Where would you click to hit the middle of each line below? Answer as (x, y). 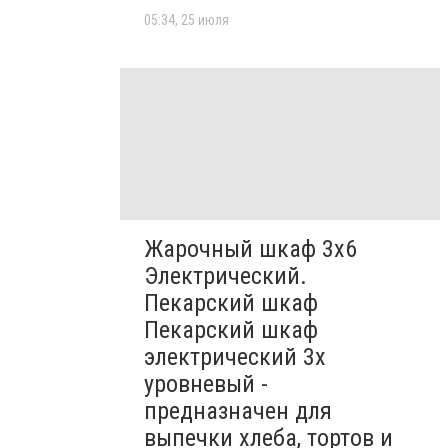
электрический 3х (235, 356)
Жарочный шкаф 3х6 (250, 248)
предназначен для (238, 410)
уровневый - (206, 383)
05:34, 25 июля (186, 19)
